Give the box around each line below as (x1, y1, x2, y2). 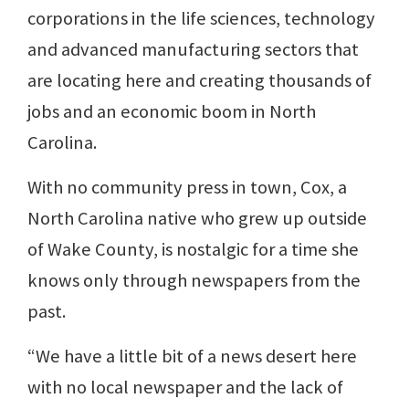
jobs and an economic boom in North (27, 100, 316, 123)
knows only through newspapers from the (27, 268, 361, 292)
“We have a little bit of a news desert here (27, 344, 357, 368)
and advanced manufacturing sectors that (27, 37, 359, 61)
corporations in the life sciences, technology (27, 6, 375, 30)
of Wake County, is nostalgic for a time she (27, 237, 359, 261)
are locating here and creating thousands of (27, 68, 372, 92)
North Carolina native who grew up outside (27, 206, 367, 230)
